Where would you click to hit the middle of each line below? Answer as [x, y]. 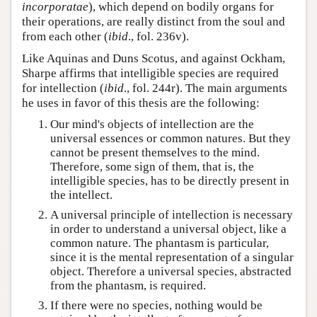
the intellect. [81, 195]
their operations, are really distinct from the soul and [154, 21]
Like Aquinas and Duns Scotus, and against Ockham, [154, 58]
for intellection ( [63, 88]
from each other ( [65, 36]
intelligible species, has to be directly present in [170, 180]
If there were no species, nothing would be [156, 306]
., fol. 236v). [158, 36]
